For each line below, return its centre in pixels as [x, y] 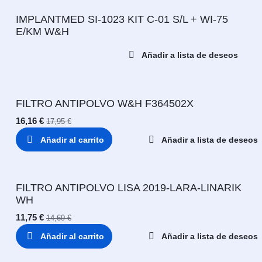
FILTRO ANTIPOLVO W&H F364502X [105, 103]
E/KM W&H [42, 32]
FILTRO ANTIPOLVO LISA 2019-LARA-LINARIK [129, 188]
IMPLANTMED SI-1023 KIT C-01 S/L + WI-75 [122, 20]
